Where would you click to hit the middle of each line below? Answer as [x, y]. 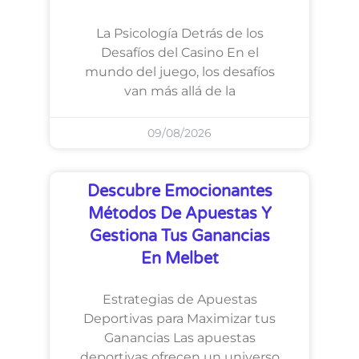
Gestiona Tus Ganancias [179, 237]
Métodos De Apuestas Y [179, 214]
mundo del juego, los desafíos [179, 72]
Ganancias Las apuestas [179, 338]
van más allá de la [179, 91]
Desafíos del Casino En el [179, 53]
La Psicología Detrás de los [179, 34]
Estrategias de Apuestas [179, 300]
